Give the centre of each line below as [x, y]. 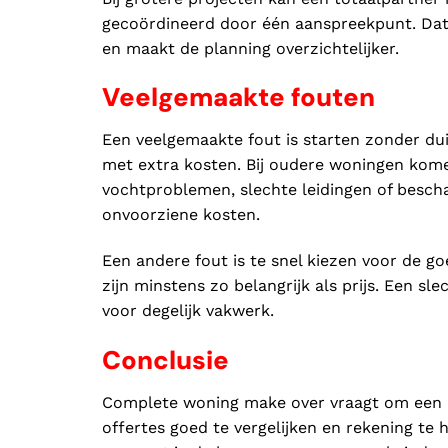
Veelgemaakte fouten [238, 98]
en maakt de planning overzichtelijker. [250, 48]
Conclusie [165, 360]
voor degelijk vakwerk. [188, 310]
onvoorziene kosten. [181, 215]
